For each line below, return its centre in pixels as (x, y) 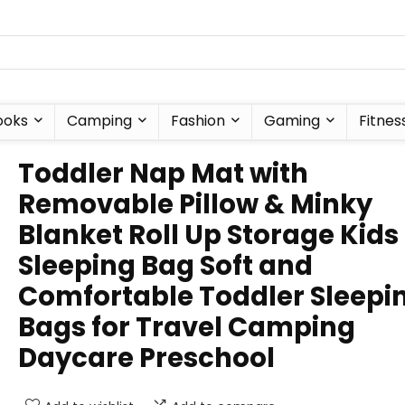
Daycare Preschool (146, 358)
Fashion (198, 121)
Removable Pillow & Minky (195, 204)
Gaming (292, 121)
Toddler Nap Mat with (163, 174)
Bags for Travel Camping (187, 327)
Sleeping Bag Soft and (165, 266)
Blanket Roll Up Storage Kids (208, 235)
